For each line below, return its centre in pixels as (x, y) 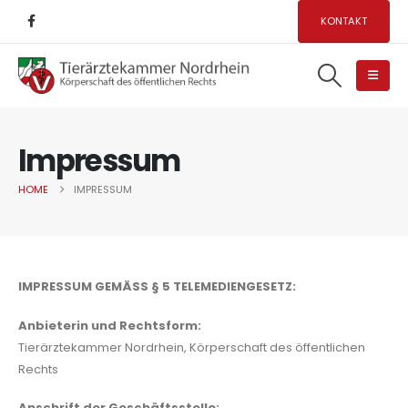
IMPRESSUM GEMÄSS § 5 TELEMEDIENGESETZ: (157, 287)
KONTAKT (344, 20)
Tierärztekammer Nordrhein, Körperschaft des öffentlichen (192, 347)
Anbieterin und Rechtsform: (110, 325)
